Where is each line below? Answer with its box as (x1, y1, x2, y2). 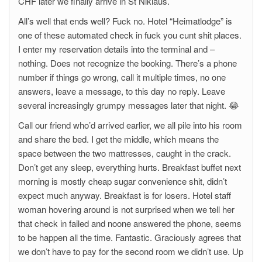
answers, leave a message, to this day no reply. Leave (18, 85, 225, 97)
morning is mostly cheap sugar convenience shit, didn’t (18, 175, 227, 187)
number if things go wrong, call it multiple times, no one (18, 71, 226, 83)
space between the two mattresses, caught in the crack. (18, 147, 231, 159)
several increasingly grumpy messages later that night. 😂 (18, 99, 239, 111)
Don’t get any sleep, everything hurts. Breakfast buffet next (18, 161, 241, 173)
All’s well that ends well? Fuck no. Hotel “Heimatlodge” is (18, 15, 232, 27)
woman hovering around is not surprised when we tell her (18, 203, 235, 215)
